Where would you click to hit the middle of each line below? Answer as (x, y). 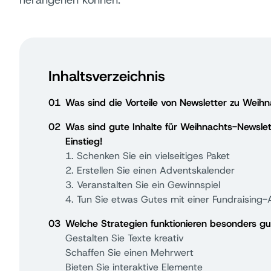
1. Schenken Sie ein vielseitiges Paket (148, 156)
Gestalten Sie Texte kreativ (125, 238)
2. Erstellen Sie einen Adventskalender (150, 170)
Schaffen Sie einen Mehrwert (129, 253)
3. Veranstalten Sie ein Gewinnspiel (143, 185)
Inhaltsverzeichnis (107, 76)
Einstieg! (84, 141)
